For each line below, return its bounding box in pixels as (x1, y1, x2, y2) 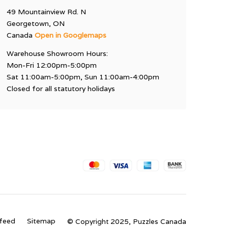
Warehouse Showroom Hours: (7, 49, 108, 58)
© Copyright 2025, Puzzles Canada (67, 216, 186, 226)
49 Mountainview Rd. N (7, 7, 87, 16)
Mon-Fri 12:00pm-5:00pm (7, 61, 97, 70)
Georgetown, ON (7, 19, 65, 28)
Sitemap (27, 216, 55, 226)
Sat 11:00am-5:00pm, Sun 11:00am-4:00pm (7, 72, 160, 81)
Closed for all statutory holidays (7, 84, 116, 93)
